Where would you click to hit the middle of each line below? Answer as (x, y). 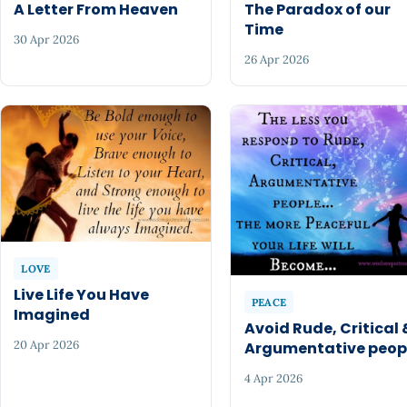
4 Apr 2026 (273, 379)
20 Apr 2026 (47, 345)
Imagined (52, 314)
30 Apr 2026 (47, 40)
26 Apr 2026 (276, 60)
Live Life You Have (82, 294)
